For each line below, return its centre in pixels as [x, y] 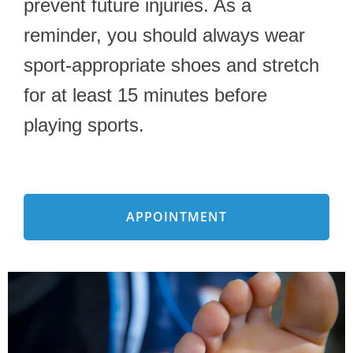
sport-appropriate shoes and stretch [171, 65]
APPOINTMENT [176, 216]
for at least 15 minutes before [145, 95]
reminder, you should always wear [164, 35]
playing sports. [84, 124]
